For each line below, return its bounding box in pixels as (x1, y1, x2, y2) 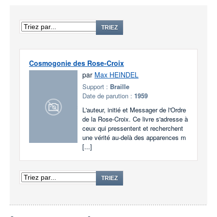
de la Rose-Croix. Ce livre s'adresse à (82, 114, 188, 124)
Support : (82, 82, 110, 91)
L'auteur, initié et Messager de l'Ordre (82, 105, 186, 114)
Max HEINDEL (94, 70, 139, 79)
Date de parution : (82, 91, 134, 100)
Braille (110, 82, 129, 91)
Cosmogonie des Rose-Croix (29, 58, 124, 68)
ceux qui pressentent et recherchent (82, 124, 183, 133)
